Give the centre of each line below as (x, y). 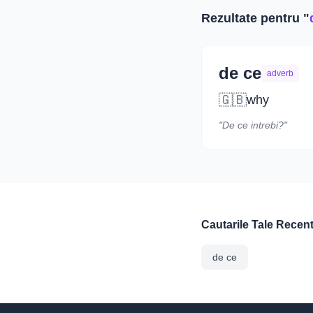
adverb (280, 73)
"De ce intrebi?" (253, 125)
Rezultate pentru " (255, 18)
